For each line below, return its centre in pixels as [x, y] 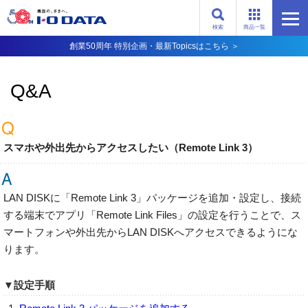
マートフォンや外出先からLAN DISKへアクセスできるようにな [151, 232]
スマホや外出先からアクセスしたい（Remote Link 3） [131, 147]
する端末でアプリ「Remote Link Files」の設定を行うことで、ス [152, 215]
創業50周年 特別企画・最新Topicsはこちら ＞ [154, 46]
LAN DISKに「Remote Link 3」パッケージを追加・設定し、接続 [152, 198]
